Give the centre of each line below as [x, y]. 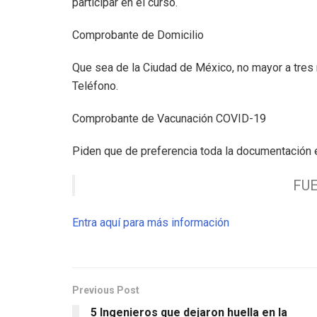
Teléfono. [95, 86]
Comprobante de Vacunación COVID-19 [169, 118]
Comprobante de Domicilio [138, 35]
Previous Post [106, 290]
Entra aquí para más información [151, 222]
